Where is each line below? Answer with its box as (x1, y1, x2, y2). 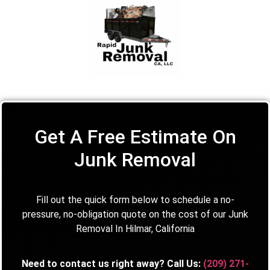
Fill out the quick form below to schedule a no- (36, 193, 234, 206)
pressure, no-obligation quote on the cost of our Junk (22, 208, 248, 220)
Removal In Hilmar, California (75, 222, 195, 234)
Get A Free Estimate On (34, 125, 236, 148)
